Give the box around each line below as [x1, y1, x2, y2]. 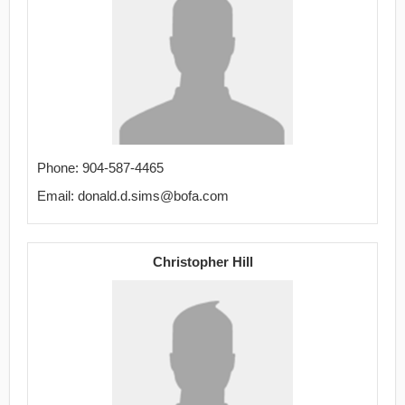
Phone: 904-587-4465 [37, 160, 164, 175]
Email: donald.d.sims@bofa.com [37, 188, 229, 203]
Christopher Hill [152, 254, 253, 269]
